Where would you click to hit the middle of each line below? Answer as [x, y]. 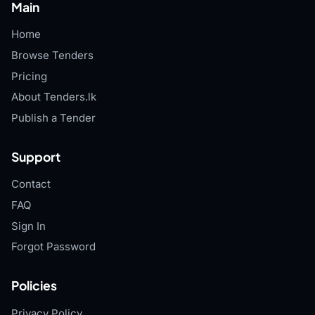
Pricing [29, 76]
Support [36, 156]
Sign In [28, 226]
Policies [34, 286]
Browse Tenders [52, 55]
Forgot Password [53, 247]
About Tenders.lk [54, 97]
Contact [31, 184]
